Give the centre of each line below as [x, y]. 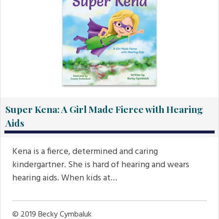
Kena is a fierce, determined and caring [85, 152]
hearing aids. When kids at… [65, 178]
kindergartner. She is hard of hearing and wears [101, 165]
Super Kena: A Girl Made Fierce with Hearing [104, 109]
